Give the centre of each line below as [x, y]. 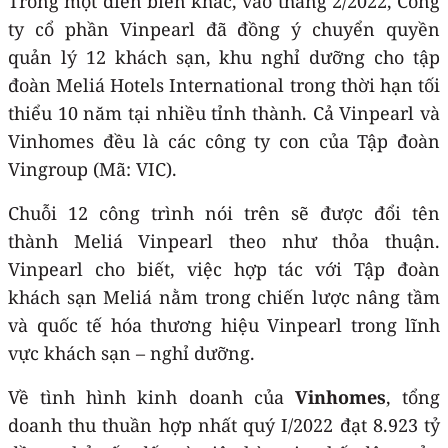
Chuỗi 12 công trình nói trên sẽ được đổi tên [224, 212]
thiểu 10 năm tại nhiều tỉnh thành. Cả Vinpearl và [224, 112]
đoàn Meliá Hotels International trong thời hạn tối [224, 84]
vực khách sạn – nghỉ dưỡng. [131, 352]
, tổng [413, 396]
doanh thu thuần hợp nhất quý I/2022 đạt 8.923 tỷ [224, 424]
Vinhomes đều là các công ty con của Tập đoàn [224, 140]
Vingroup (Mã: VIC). [92, 168]
